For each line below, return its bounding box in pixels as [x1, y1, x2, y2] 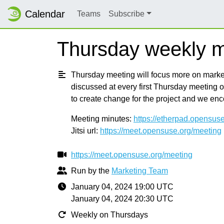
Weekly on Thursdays [71, 210, 148, 219]
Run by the [71, 166, 111, 175]
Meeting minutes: [71, 114, 133, 123]
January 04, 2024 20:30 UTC [71, 194, 173, 203]
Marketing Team [111, 166, 168, 175]
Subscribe [108, 9, 144, 18]
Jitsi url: [71, 126, 100, 135]
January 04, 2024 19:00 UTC [71, 182, 173, 191]
